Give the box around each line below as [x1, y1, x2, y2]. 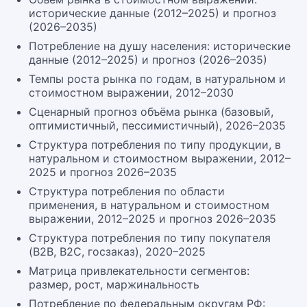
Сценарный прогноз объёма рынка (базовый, [29, 105, 273, 119]
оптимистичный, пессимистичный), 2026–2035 [29, 119, 286, 132]
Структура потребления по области [29, 184, 225, 198]
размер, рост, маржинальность [29, 278, 199, 291]
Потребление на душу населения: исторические [29, 39, 291, 53]
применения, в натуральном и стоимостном [29, 198, 269, 212]
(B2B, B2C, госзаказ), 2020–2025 [29, 245, 206, 258]
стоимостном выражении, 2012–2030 [29, 86, 234, 99]
